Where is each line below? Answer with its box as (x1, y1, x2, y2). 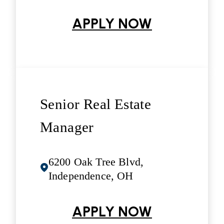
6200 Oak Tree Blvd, (48, 155, 144, 168)
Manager (40, 119, 94, 135)
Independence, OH (48, 169, 133, 182)
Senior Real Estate (40, 96, 151, 112)
